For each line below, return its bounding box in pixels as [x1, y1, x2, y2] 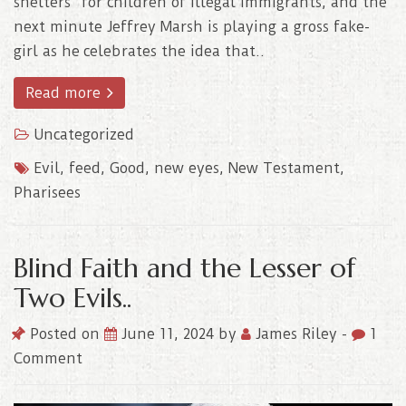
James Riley [251, 324, 342, 343]
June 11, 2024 [121, 324, 218, 343]
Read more [25, 83, 105, 101]
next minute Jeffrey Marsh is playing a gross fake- [14, 17, 370, 35]
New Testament [228, 159, 340, 177]
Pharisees [14, 183, 81, 201]
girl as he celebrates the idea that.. [14, 42, 265, 60]
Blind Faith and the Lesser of [14, 250, 355, 285]
